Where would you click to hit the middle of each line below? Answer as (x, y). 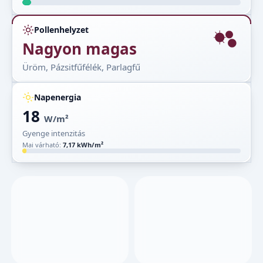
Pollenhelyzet (61, 29)
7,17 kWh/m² (83, 144)
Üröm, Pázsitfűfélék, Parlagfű (81, 67)
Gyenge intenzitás (54, 133)
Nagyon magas (80, 48)
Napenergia (58, 97)
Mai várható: (43, 144)
